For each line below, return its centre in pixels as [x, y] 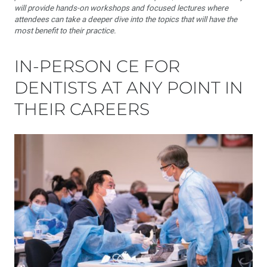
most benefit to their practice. [65, 31]
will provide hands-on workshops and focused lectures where [121, 8]
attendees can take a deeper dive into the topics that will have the [126, 19]
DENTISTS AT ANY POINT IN [129, 88]
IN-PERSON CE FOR [97, 66]
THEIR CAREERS [82, 109]
